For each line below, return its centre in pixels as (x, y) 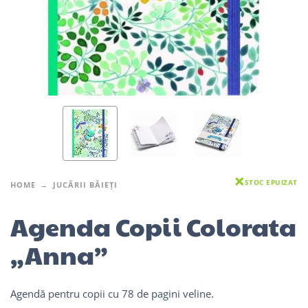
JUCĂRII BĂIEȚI (85, 185)
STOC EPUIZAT (271, 183)
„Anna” (59, 254)
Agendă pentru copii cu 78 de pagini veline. (112, 293)
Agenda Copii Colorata (153, 226)
